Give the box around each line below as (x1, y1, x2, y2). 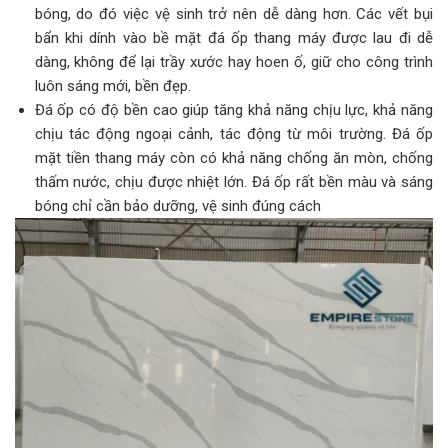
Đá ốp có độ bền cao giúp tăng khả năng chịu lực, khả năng (34, 100, 433, 119)
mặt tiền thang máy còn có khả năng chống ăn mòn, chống (34, 148, 433, 167)
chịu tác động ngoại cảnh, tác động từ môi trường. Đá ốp (34, 124, 433, 143)
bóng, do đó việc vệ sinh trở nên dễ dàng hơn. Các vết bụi (34, 4, 433, 23)
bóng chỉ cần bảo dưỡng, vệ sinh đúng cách (34, 196, 321, 215)
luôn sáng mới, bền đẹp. (34, 76, 191, 95)
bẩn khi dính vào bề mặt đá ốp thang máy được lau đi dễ (34, 28, 433, 47)
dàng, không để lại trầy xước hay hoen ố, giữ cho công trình (34, 52, 433, 71)
